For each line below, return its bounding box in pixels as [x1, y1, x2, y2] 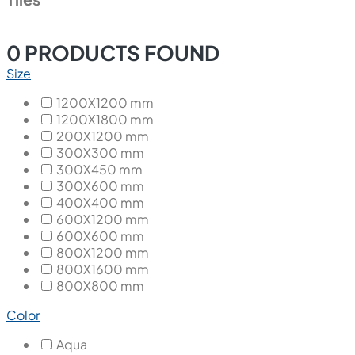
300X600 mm [56, 177, 144, 194]
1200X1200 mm [56, 94, 154, 111]
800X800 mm [56, 277, 144, 294]
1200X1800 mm [56, 110, 154, 128]
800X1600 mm [56, 260, 149, 277]
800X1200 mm [56, 243, 149, 261]
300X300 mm [56, 143, 144, 161]
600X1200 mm [56, 210, 149, 227]
